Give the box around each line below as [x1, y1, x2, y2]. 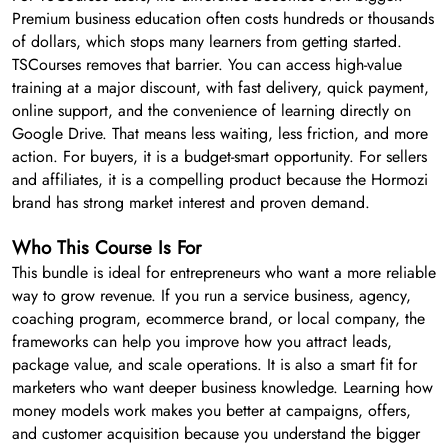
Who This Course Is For [12, 234, 201, 262]
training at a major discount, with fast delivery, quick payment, [12, 76, 429, 100]
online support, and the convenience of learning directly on [12, 99, 411, 123]
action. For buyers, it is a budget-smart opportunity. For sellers [12, 145, 427, 169]
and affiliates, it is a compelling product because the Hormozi [12, 168, 428, 192]
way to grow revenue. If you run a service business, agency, [12, 284, 411, 308]
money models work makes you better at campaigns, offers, [12, 399, 411, 423]
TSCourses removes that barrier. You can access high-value [12, 53, 402, 77]
